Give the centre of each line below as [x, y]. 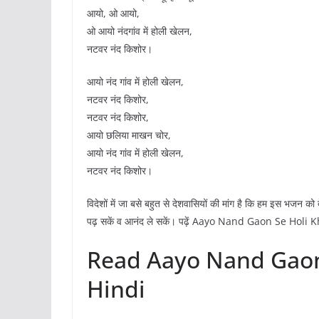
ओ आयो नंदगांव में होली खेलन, [140, 31]
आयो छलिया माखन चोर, [129, 135]
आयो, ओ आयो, [113, 14]
